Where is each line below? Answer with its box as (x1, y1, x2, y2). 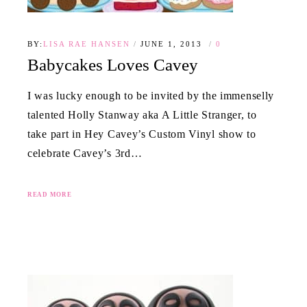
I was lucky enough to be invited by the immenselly (27, 89, 275, 101)
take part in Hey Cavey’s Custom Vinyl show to (27, 127, 256, 140)
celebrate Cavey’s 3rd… (27, 147, 143, 159)
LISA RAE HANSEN (43, 40, 130, 49)
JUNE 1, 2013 (140, 40, 206, 49)
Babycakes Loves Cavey (27, 56, 198, 75)
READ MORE (27, 191, 72, 198)
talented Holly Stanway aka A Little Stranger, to (27, 108, 257, 121)
